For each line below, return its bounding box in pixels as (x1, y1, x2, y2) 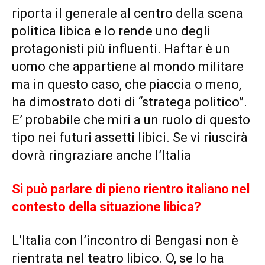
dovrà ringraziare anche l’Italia (12, 148, 191, 163)
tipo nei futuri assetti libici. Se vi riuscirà (12, 130, 248, 146)
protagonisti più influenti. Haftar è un (12, 41, 230, 57)
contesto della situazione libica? (12, 199, 201, 215)
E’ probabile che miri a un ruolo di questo (12, 112, 250, 128)
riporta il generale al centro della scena (12, 6, 243, 21)
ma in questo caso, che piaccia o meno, (12, 77, 241, 92)
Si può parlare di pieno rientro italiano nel (12, 182, 250, 197)
